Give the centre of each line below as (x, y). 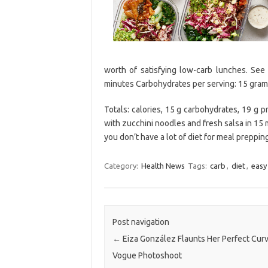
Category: (122, 165)
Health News (163, 165)
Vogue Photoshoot (147, 256)
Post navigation (141, 222)
